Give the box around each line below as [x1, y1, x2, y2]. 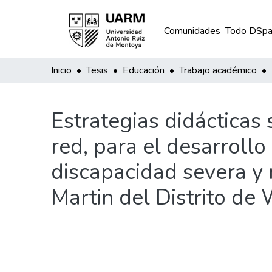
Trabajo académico [179, 64, 257, 77]
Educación [123, 64, 165, 77]
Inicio [51, 64, 72, 77]
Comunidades [163, 24, 220, 38]
